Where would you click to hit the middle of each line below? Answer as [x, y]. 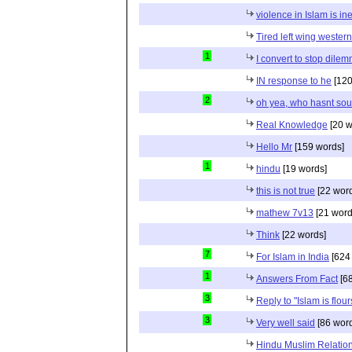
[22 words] [303, 235]
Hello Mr [274, 147]
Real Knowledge [292, 125]
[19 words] [304, 169]
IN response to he [294, 81]
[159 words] [318, 147]
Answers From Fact [297, 279]
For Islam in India [293, 257]
